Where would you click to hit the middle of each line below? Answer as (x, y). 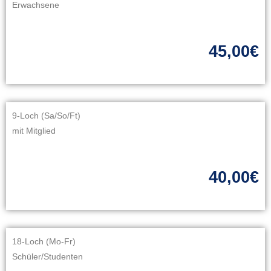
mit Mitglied (34, 131)
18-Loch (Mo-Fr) (44, 241)
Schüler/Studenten (47, 256)
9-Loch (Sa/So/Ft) (46, 116)
